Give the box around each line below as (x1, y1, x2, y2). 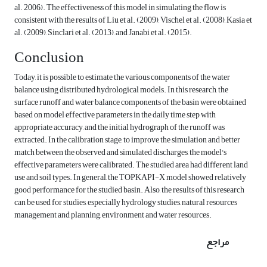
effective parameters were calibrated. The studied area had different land (14, 157, 248, 173)
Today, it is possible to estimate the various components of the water (14, 69, 230, 86)
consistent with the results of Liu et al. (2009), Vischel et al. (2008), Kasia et (14, 12, 252, 29)
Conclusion (14, 43, 84, 72)
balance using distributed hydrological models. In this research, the (14, 82, 228, 98)
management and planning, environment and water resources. (14, 207, 212, 223)
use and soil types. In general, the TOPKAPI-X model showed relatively (14, 169, 246, 186)
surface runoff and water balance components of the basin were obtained (14, 94, 246, 111)
